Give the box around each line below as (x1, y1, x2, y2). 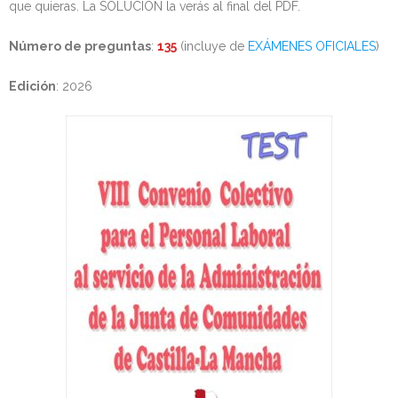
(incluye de (177, 38, 248, 53)
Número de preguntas (9, 38, 151, 53)
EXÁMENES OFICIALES (248, 38, 376, 53)
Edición (9, 78, 56, 93)
